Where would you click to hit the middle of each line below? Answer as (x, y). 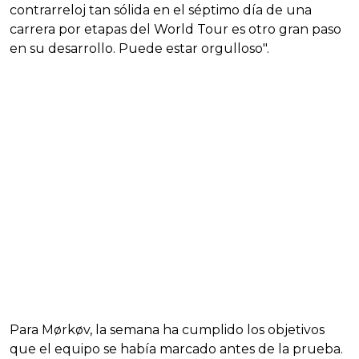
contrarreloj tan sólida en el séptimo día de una (161, 10)
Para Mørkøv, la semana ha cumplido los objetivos (167, 329)
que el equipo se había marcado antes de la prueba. (176, 349)
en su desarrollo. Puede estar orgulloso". (139, 48)
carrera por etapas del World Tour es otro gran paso (175, 29)
